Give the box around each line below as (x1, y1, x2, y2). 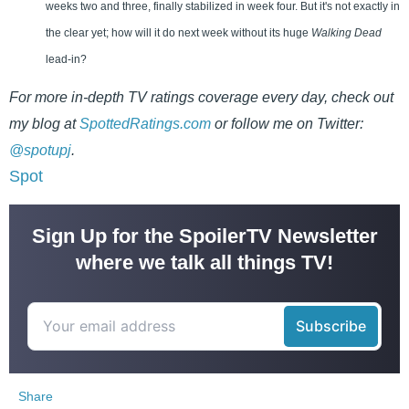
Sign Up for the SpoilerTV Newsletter (31, 225, 378, 248)
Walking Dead (311, 26, 382, 40)
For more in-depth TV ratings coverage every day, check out (9, 89, 393, 106)
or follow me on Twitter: (211, 116, 363, 132)
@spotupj (9, 142, 71, 159)
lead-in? (46, 53, 87, 67)
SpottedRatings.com (79, 116, 211, 132)
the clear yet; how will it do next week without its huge (46, 26, 311, 40)
